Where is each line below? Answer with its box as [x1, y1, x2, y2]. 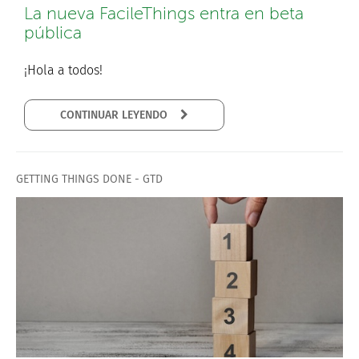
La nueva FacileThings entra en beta [24, 4, 304, 23]
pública [24, 23, 82, 42]
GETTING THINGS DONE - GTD [16, 172, 163, 186]
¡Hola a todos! [24, 63, 103, 78]
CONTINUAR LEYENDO [171, 108, 180, 122]
